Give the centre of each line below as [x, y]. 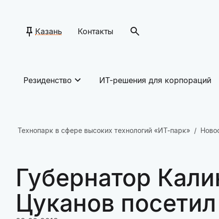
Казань [49, 31]
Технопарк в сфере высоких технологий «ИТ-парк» [104, 130]
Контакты [96, 31]
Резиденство [48, 80]
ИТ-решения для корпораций [155, 80]
